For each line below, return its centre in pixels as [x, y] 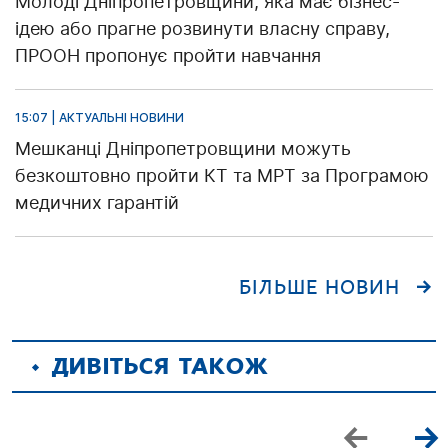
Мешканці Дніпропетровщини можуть [183, 149]
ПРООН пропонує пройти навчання [168, 56]
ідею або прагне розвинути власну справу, [202, 29]
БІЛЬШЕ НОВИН [319, 288]
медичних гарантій [97, 203]
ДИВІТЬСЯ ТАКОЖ [160, 367]
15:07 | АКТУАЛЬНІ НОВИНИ [99, 118]
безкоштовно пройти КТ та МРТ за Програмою [222, 176]
